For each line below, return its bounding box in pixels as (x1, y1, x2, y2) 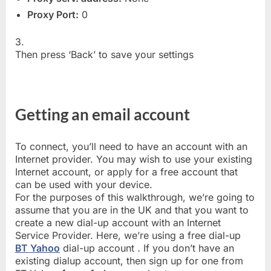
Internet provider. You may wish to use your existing (15, 153, 252, 166)
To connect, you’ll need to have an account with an (15, 140, 247, 153)
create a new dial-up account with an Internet (15, 217, 221, 229)
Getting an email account (15, 105, 190, 125)
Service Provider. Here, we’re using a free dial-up (15, 229, 241, 242)
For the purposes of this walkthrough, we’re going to (15, 191, 255, 204)
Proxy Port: (27, 8, 79, 21)
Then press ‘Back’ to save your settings (15, 48, 194, 61)
